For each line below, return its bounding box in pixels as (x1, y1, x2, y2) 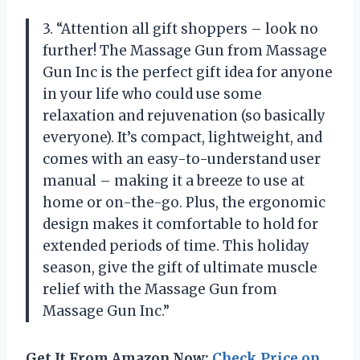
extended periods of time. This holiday (43, 236, 309, 255)
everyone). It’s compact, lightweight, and (43, 128, 322, 146)
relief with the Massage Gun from (43, 280, 277, 298)
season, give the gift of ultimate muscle (43, 258, 317, 276)
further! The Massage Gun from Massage (43, 41, 327, 59)
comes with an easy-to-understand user (43, 149, 321, 168)
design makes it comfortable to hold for (43, 215, 318, 233)
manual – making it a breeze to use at (43, 171, 305, 190)
